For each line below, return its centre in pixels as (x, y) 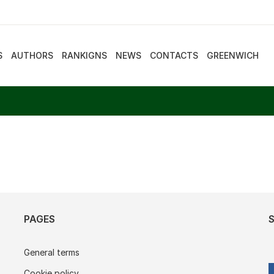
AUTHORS (32, 55)
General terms (52, 252)
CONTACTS (174, 55)
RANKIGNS (85, 55)
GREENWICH (233, 55)
